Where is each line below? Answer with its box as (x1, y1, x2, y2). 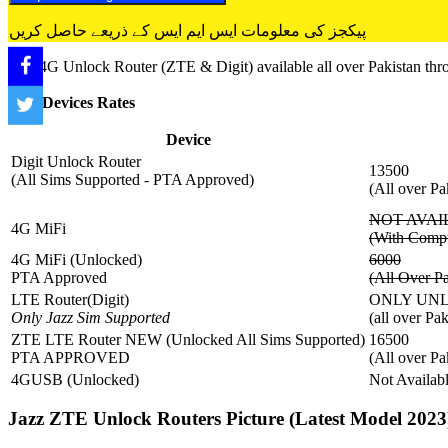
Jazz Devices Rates (8, 93, 135, 111)
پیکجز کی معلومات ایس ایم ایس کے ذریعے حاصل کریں (9, 22, 366, 40)
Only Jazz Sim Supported (11, 308, 170, 326)
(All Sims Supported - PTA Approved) (11, 170, 254, 188)
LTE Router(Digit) (11, 290, 129, 308)
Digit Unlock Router (11, 152, 141, 170)
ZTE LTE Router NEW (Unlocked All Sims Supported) (11, 330, 365, 348)
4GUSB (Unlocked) (11, 370, 139, 388)
